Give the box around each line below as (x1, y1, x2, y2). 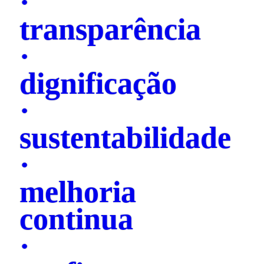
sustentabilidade (19, 120, 231, 154)
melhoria (19, 174, 136, 209)
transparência (19, 12, 201, 46)
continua (19, 202, 133, 236)
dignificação (19, 66, 177, 100)
